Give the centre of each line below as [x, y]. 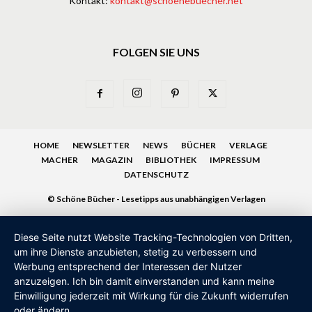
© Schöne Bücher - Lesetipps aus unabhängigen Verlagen [156, 198]
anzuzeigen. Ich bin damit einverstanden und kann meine [144, 281]
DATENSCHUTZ [156, 174]
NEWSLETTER [101, 145]
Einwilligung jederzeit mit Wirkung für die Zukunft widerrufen [151, 296]
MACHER [60, 159]
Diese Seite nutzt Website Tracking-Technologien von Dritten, [153, 237]
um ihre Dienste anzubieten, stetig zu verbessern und [135, 252]
